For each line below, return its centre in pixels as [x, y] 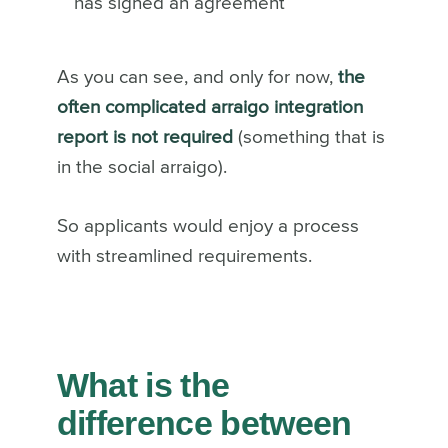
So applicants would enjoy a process [207, 227]
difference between [204, 423]
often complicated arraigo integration [209, 108]
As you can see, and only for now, [197, 78]
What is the [143, 385]
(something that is [311, 138]
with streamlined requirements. [184, 257]
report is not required [147, 138]
